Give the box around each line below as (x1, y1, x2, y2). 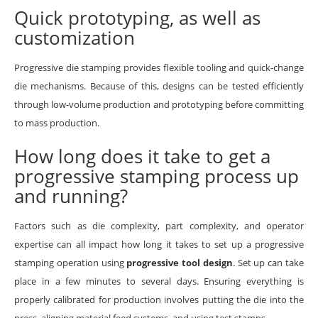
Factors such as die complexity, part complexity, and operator (14, 219, 304, 232)
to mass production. (14, 116, 99, 129)
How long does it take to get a (14, 143, 270, 169)
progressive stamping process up (14, 163, 299, 189)
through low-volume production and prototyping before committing (14, 97, 304, 111)
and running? (14, 182, 128, 209)
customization (14, 24, 135, 50)
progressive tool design (126, 256, 233, 269)
